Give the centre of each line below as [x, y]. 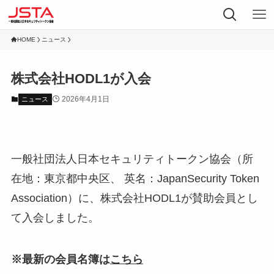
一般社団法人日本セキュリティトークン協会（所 [132, 159]
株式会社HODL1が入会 [81, 79]
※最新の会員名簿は [60, 259]
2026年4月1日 [85, 99]
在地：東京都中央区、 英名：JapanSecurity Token [135, 178]
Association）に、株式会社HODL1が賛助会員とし [134, 198]
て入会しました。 [55, 217]
